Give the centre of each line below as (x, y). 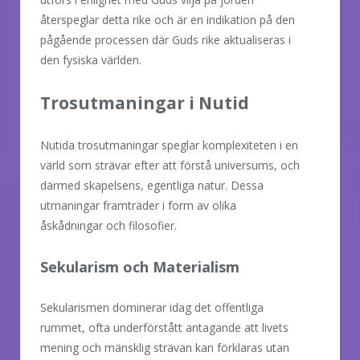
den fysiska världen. (91, 60)
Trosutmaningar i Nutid (145, 103)
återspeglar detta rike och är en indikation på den (168, 20)
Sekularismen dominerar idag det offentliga (152, 308)
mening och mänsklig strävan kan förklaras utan (165, 348)
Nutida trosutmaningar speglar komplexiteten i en (169, 145)
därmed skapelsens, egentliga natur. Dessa (152, 186)
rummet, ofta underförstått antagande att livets (164, 328)
